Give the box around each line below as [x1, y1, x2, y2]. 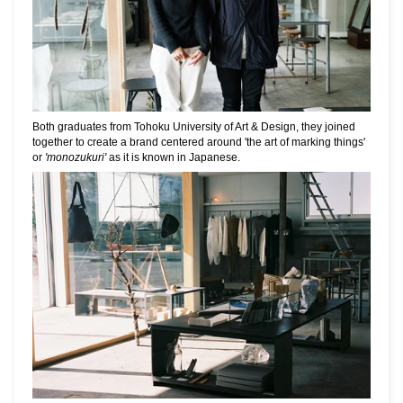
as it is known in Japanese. [106, 151, 246, 164]
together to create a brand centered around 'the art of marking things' [32, 136, 365, 148]
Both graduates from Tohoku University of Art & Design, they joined [32, 121, 355, 133]
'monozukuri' [45, 151, 106, 164]
